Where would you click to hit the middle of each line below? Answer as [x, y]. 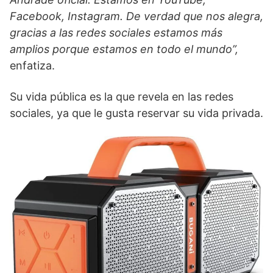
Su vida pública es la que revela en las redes [122, 96]
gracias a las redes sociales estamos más [116, 32]
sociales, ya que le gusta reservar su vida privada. [136, 113]
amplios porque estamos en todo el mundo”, [124, 49]
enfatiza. [32, 65]
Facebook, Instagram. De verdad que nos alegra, [136, 16]
